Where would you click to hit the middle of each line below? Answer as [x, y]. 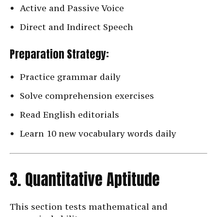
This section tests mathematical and [89, 207]
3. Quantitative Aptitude [85, 180]
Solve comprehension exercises [87, 96]
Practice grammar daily [70, 77]
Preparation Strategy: [59, 54]
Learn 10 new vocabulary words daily [98, 134]
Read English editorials [70, 115]
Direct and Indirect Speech [77, 27]
